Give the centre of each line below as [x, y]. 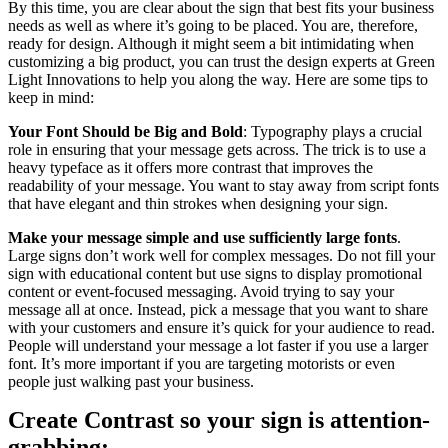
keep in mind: [51, 97]
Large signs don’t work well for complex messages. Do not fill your [221, 255]
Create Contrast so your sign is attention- [219, 419]
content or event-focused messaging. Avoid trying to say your [201, 291]
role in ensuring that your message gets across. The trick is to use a [217, 149]
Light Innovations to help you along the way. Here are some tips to [218, 79]
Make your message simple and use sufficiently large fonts [202, 237]
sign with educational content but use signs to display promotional [215, 273]
